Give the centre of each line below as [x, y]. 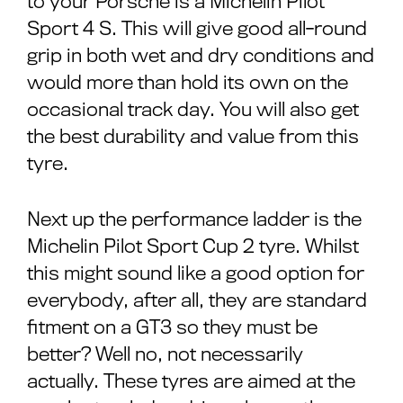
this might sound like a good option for [196, 273]
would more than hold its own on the [188, 82]
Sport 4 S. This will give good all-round [197, 28]
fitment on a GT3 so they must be [172, 327]
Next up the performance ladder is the [194, 219]
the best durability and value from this [193, 136]
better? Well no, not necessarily [165, 354]
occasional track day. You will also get [193, 109]
